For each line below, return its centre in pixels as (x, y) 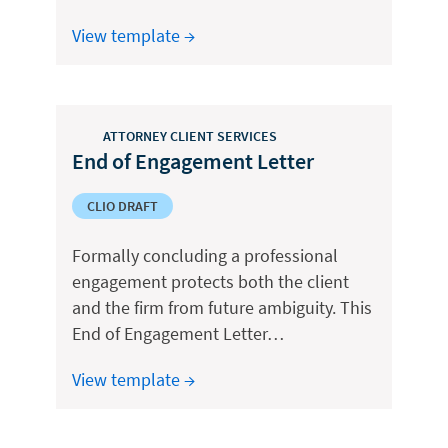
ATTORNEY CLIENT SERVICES (190, 135)
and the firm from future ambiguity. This (222, 307)
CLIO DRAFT (122, 206)
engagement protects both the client (210, 281)
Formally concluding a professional (205, 255)
